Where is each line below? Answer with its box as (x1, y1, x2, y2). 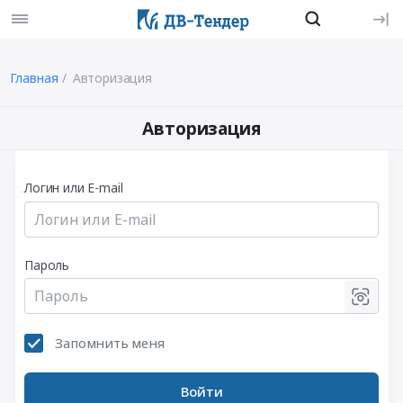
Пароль (24, 255, 70, 273)
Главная (9, 68, 58, 86)
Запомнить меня (55, 334, 165, 353)
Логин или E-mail (24, 179, 123, 197)
